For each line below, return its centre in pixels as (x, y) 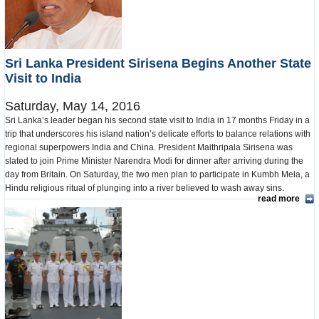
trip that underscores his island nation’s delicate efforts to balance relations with (158, 134)
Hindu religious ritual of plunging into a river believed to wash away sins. (147, 188)
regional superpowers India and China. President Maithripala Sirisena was (149, 147)
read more (279, 198)
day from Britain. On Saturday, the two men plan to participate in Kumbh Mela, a (157, 174)
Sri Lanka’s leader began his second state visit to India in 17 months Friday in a (157, 120)
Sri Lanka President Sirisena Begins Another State (158, 63)
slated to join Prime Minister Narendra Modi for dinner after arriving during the (154, 161)
